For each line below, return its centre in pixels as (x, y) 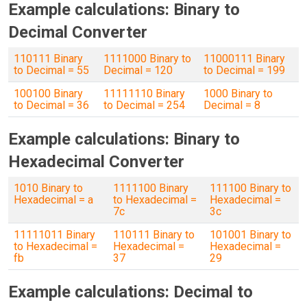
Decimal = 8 (232, 105)
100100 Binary (48, 94)
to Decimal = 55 (51, 70)
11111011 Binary (54, 235)
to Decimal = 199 (244, 70)
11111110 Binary (144, 94)
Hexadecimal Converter (96, 162)
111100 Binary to (250, 188)
